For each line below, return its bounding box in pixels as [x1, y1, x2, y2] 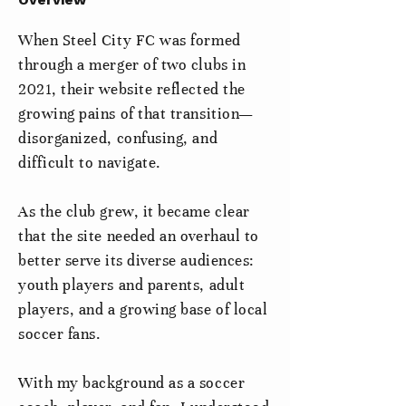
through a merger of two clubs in [18, 55, 246, 74]
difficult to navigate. [18, 153, 161, 172]
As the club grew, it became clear [18, 202, 250, 221]
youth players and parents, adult [18, 275, 246, 295]
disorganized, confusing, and [18, 129, 218, 148]
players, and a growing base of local [18, 300, 268, 319]
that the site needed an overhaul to [18, 227, 259, 246]
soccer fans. [18, 324, 101, 343]
